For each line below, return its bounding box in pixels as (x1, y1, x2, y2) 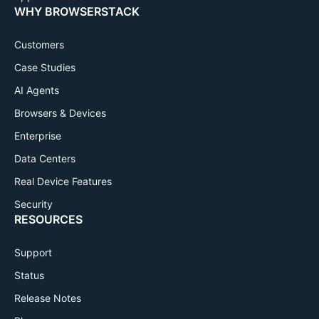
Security (14, 197, 53, 210)
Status (14, 268, 44, 281)
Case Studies (14, 61, 75, 73)
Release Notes (14, 291, 81, 304)
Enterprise (14, 129, 61, 142)
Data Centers (14, 152, 75, 164)
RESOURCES (14, 211, 83, 226)
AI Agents (14, 83, 59, 96)
